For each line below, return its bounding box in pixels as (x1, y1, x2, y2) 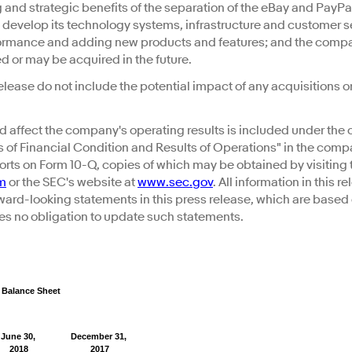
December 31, (71, 332, 126, 342)
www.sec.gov (137, 174, 213, 191)
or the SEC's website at (6, 174, 137, 191)
